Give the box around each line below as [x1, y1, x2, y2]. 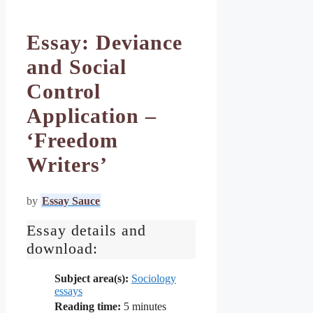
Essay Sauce [42, 194, 100, 207]
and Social [27, 54, 126, 79]
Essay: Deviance [27, 30, 182, 54]
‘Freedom [27, 128, 118, 152]
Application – [27, 103, 156, 128]
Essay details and [27, 221, 146, 240]
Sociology [131, 272, 176, 284]
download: [27, 240, 98, 258]
